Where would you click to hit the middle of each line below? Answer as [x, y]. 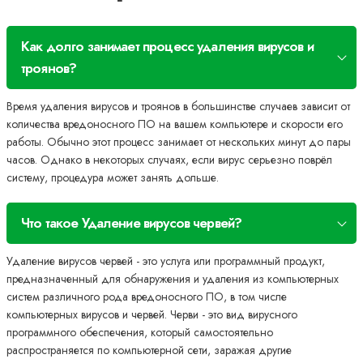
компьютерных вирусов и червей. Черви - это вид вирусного [152, 315]
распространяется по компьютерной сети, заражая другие [149, 350]
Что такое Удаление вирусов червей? [132, 223]
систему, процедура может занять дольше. [113, 178]
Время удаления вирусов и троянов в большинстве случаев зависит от [178, 107]
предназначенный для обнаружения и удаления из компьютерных [173, 279]
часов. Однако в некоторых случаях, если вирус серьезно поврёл [169, 160]
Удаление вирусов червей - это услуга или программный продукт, [166, 261]
